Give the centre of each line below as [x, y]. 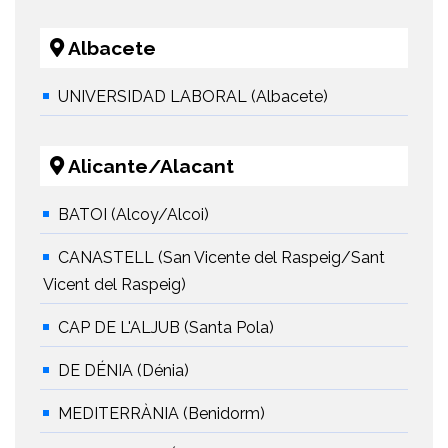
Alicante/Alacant [149, 166]
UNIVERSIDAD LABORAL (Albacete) [193, 97]
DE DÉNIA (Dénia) [123, 371]
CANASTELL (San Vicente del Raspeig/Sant [221, 258]
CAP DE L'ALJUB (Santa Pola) [166, 328]
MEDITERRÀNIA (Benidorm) [161, 414]
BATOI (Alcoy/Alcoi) [133, 215]
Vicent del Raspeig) [114, 285]
